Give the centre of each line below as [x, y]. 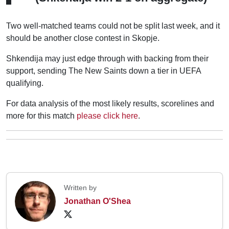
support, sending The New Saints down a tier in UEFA [104, 71]
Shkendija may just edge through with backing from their [107, 58]
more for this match [41, 116]
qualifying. [26, 83]
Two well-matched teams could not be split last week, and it [113, 26]
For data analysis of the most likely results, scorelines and [110, 103]
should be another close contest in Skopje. [83, 38]
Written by [80, 188]
